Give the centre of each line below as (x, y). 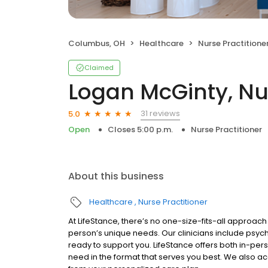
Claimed (99, 68)
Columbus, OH (97, 43)
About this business (116, 176)
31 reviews (160, 113)
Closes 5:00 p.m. (140, 130)
